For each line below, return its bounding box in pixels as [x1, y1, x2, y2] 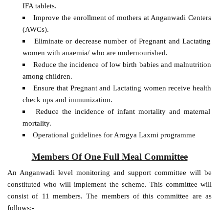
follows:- [7, 203, 35, 212]
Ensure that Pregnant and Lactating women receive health [33, 83, 212, 92]
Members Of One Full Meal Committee [31, 151, 188, 162]
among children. [22, 71, 72, 80]
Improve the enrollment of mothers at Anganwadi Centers [33, 13, 212, 22]
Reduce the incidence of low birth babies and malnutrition [33, 60, 212, 68]
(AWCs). [22, 24, 49, 33]
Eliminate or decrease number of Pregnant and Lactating [34, 36, 211, 45]
